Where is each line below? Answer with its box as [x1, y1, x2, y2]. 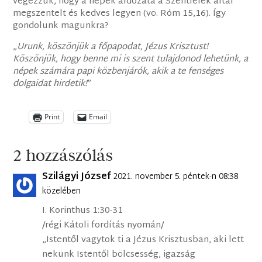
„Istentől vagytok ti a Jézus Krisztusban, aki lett [42, 232, 244, 248]
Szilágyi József [42, 168, 112, 185]
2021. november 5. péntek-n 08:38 [113, 169, 239, 184]
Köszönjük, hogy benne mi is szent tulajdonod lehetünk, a [13, 51, 249, 67]
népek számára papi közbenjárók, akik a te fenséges [13, 63, 224, 80]
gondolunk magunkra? [13, 18, 109, 34]
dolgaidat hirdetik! [13, 75, 88, 92]
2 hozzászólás [13, 144, 113, 165]
